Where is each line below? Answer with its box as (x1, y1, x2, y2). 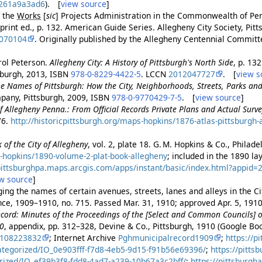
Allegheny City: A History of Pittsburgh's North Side (50, 57, 234, 68)
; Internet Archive (49, 232, 119, 244)
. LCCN (141, 68, 169, 80)
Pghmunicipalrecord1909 (118, 232, 214, 244)
